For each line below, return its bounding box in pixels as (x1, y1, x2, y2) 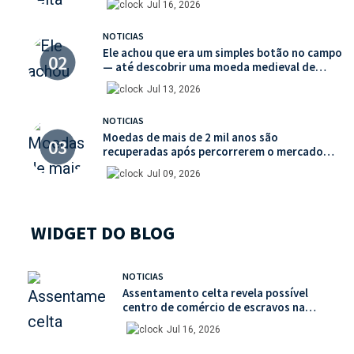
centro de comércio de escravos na (122, 299, 305, 314)
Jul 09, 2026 (147, 168, 201, 179)
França (122, 313, 158, 329)
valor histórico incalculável (103, 73, 243, 88)
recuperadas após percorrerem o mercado (103, 143, 323, 159)
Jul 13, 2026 (147, 83, 201, 95)
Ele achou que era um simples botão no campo (103, 44, 342, 60)
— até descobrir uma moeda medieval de (103, 58, 315, 74)
